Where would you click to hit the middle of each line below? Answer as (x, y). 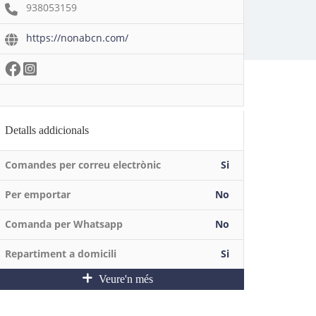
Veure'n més (124, 279)
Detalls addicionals (47, 130)
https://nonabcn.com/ (77, 38)
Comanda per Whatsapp (64, 224)
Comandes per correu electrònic (83, 165)
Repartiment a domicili (61, 254)
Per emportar (38, 194)
